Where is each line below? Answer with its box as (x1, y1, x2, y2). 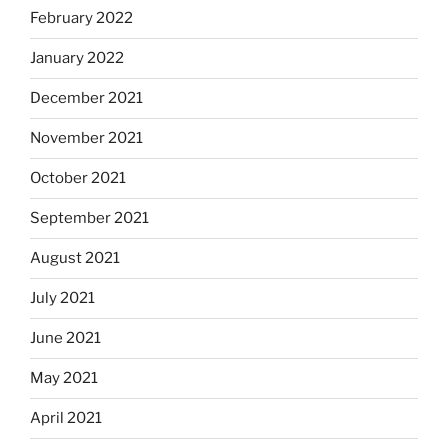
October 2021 (30, 169, 126, 188)
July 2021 (30, 289, 95, 308)
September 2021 (30, 209, 149, 228)
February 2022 (30, 9, 133, 28)
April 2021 (30, 409, 102, 428)
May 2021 (30, 369, 98, 388)
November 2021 (30, 129, 143, 148)
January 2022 (30, 49, 124, 68)
